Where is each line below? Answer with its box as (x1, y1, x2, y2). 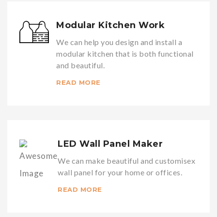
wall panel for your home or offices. (58, 167, 183, 177)
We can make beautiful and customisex (58, 155, 196, 165)
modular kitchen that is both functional (56, 48, 194, 58)
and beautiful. (56, 60, 105, 70)
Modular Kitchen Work (56, 19, 165, 31)
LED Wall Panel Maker (58, 138, 163, 149)
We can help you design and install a (56, 37, 183, 46)
